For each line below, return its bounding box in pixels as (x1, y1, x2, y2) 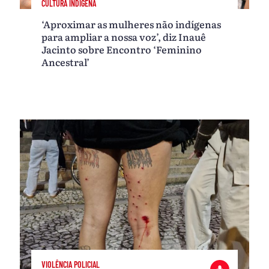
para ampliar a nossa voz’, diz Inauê (41, 29, 207, 44)
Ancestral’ (41, 55, 90, 70)
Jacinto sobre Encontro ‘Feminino (41, 42, 202, 57)
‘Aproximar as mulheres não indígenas (41, 17, 222, 32)
